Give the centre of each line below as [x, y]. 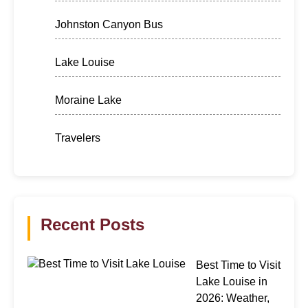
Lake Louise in [232, 281]
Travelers [78, 137]
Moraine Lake [88, 100]
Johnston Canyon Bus [109, 24]
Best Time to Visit [238, 265]
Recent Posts [92, 224]
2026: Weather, [233, 298]
